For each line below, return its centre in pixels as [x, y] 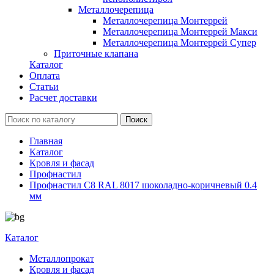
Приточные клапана [96, 54]
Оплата [45, 76]
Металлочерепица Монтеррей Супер [180, 43]
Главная [46, 141]
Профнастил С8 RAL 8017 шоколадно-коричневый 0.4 [143, 185]
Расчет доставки [63, 98]
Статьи [44, 87]
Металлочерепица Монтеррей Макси [180, 31]
